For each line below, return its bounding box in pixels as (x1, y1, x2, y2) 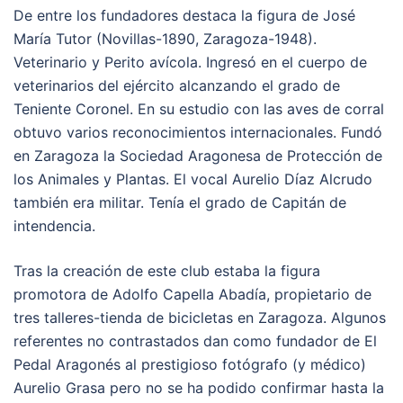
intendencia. (13, 216, 95, 235)
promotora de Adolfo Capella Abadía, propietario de (13, 284, 372, 303)
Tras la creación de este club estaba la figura (13, 261, 320, 280)
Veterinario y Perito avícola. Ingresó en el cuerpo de (13, 52, 367, 71)
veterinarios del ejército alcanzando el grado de (13, 76, 340, 94)
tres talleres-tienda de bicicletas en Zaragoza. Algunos (13, 308, 386, 327)
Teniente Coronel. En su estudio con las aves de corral (13, 99, 384, 118)
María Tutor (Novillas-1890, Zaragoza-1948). (13, 29, 317, 48)
